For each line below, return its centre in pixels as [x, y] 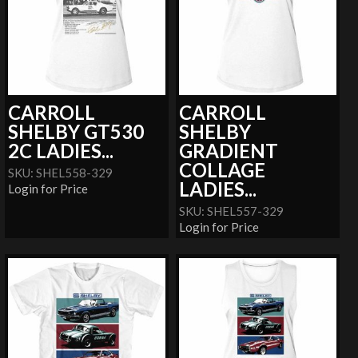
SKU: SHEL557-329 [232, 211]
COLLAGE [223, 170]
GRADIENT [229, 151]
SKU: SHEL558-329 [61, 173]
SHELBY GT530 [76, 132]
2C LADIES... [61, 151]
